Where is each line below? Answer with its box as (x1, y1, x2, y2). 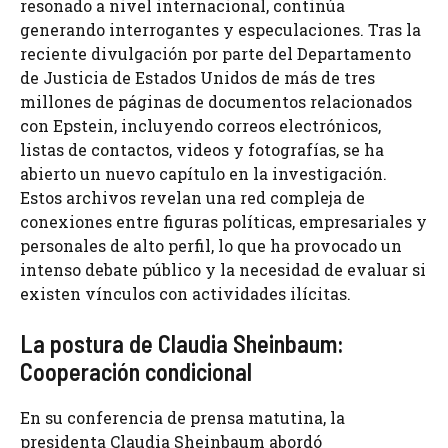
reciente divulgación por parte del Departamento (20, 43, 411, 65)
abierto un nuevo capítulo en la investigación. (20, 163, 387, 185)
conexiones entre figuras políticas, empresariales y (20, 211, 427, 233)
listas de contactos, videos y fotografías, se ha (20, 139, 384, 161)
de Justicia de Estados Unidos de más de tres (20, 67, 375, 89)
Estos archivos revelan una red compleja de (20, 187, 365, 209)
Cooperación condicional (20, 357, 252, 387)
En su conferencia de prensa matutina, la (20, 407, 345, 429)
